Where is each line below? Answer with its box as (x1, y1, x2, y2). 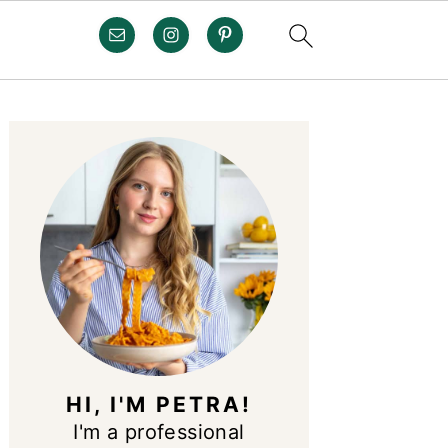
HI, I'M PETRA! (66, 391, 252, 417)
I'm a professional (73, 419, 245, 444)
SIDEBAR (8, 134, 141, 165)
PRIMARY (8, 103, 148, 134)
